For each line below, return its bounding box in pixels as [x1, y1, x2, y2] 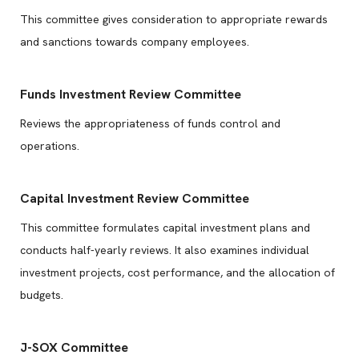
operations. [20, 139, 79, 153]
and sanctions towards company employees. [20, 34, 249, 49]
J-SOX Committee [20, 339, 128, 356]
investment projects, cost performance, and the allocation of [20, 265, 335, 280]
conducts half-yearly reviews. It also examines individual [20, 243, 309, 257]
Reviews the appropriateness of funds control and [20, 116, 280, 131]
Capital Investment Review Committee [20, 190, 249, 207]
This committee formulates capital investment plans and [20, 220, 310, 235]
